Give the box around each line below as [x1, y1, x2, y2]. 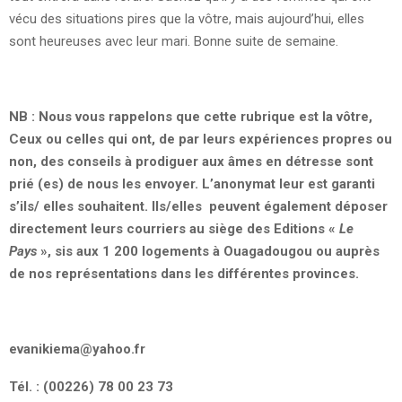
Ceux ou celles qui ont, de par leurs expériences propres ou [9, 130, 392, 147]
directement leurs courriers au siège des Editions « [9, 220, 339, 237]
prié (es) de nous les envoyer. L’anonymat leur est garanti [9, 175, 375, 192]
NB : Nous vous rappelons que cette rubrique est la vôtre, [9, 108, 372, 125]
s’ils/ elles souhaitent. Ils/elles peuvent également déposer [9, 197, 388, 214]
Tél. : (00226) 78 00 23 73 [9, 378, 173, 395]
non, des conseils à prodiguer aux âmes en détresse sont [9, 153, 373, 170]
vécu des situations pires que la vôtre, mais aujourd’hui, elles [9, 10, 364, 27]
